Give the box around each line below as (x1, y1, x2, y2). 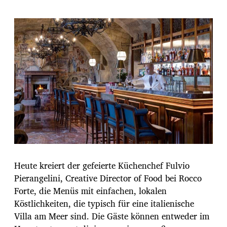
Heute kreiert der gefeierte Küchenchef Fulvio (14, 159, 190, 173)
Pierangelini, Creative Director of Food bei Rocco (14, 171, 202, 185)
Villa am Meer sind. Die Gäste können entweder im (14, 209, 209, 223)
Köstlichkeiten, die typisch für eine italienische (14, 197, 194, 211)
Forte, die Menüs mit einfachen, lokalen (14, 184, 167, 198)
